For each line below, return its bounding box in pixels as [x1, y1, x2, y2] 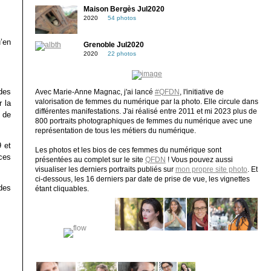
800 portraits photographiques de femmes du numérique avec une [34, 117, 252, 125]
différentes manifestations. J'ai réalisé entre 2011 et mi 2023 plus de [34, 108, 257, 116]
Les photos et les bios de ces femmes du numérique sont [34, 146, 221, 154]
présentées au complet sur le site [34, 156, 145, 164]
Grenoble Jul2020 [83, 41, 144, 49]
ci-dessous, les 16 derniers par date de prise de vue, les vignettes [34, 175, 250, 183]
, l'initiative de [179, 88, 224, 96]
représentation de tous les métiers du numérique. [34, 127, 196, 135]
